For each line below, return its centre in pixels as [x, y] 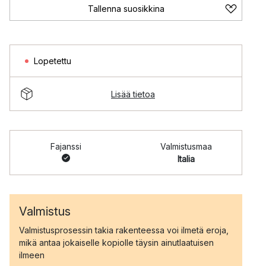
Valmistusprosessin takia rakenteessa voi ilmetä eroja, [124, 230]
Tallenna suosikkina [126, 9]
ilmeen [32, 255]
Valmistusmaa [186, 146]
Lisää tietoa [133, 94]
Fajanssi [66, 146]
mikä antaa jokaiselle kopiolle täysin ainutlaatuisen [116, 243]
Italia [186, 159]
